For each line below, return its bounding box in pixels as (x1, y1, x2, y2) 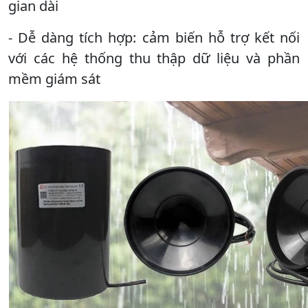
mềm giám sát (8, 69, 104, 88)
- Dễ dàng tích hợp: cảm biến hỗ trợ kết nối (8, 27, 300, 47)
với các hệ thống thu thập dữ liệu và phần (8, 48, 300, 67)
